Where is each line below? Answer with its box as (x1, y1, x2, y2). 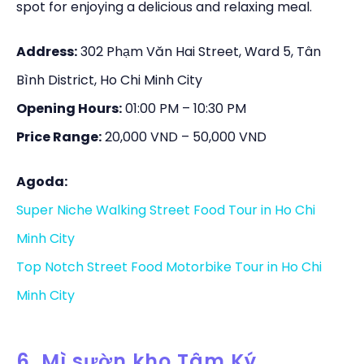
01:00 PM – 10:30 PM (122, 99, 246, 119)
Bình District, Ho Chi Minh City (16, 71, 202, 90)
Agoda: (16, 172, 67, 192)
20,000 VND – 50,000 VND (102, 128, 266, 147)
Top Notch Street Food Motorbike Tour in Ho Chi (16, 258, 322, 277)
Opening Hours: (16, 99, 122, 119)
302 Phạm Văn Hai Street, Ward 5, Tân (77, 42, 321, 62)
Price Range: (16, 128, 102, 147)
